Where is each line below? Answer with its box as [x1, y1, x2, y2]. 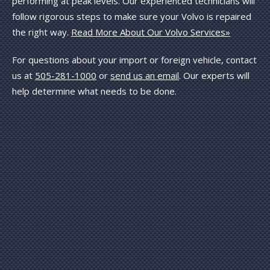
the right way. [12, 26, 71, 39]
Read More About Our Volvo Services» [71, 26, 230, 39]
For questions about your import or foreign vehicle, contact [12, 54, 257, 66]
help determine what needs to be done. [12, 85, 177, 98]
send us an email [110, 69, 179, 82]
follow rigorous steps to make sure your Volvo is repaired [12, 10, 251, 23]
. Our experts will [179, 69, 250, 82]
